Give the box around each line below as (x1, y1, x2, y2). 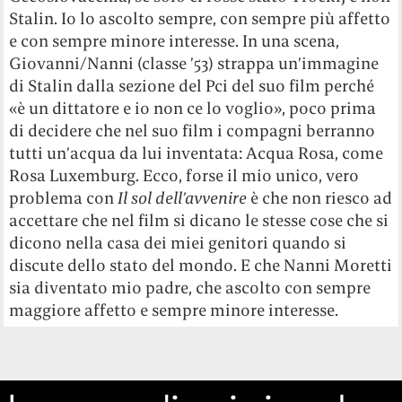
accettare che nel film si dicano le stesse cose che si (9, 210, 389, 232)
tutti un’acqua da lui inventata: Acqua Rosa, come (9, 143, 384, 164)
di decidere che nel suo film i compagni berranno (9, 120, 376, 142)
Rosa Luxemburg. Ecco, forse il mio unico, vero (9, 165, 360, 187)
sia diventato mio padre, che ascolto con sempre (9, 277, 371, 299)
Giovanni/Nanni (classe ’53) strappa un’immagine (9, 53, 380, 74)
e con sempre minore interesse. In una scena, (9, 31, 340, 52)
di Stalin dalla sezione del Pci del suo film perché (9, 75, 375, 97)
